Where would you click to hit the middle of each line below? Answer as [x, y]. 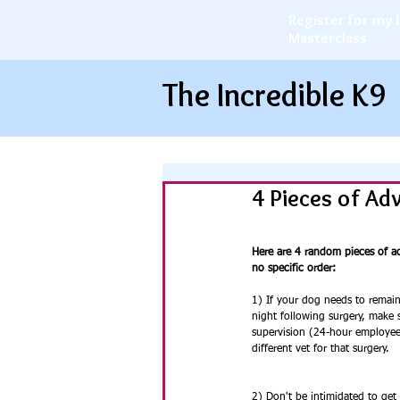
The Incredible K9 [274, 95]
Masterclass [328, 37]
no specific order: [294, 269]
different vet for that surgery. [321, 349]
